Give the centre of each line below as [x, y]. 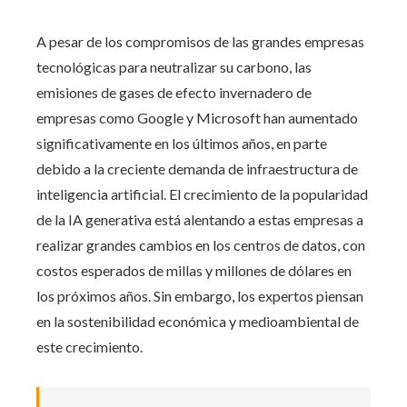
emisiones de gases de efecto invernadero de [174, 92]
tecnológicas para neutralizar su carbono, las [174, 66]
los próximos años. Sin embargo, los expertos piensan [200, 295]
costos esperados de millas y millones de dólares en [194, 270]
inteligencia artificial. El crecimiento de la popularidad [202, 194]
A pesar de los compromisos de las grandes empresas [200, 41]
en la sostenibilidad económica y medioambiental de [198, 321]
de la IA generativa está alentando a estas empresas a [200, 219]
